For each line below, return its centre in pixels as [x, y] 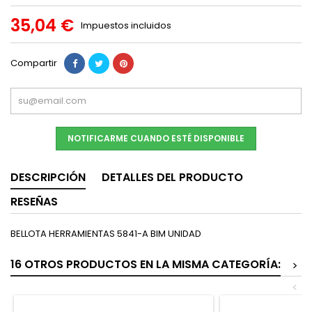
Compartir [34, 63]
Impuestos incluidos [126, 25]
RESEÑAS [34, 202]
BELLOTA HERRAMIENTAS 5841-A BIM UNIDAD [106, 234]
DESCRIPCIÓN [48, 177]
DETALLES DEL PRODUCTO [172, 177]
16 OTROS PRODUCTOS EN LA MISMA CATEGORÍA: [146, 264]
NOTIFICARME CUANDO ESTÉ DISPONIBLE [156, 138]
